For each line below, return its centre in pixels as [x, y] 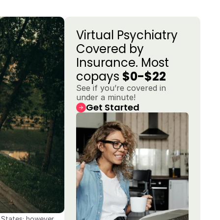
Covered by [110, 49]
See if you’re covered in [121, 88]
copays [99, 76]
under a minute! [106, 97]
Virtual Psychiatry [127, 35]
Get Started [113, 107]
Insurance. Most [123, 63]
